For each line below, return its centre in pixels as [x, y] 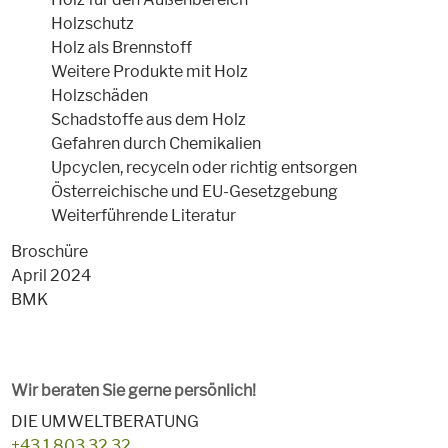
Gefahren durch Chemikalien [155, 144]
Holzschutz [92, 24]
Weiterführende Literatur [143, 216]
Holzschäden [99, 96]
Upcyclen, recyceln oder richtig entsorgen [203, 168]
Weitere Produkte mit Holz [149, 72]
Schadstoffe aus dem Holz [148, 120]
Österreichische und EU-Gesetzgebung [194, 192]
